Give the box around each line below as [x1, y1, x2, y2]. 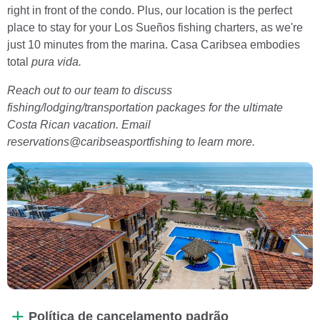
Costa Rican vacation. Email [7, 118, 151, 131]
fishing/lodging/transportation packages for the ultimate [7, 101, 283, 114]
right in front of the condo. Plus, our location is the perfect [7, 4, 292, 16]
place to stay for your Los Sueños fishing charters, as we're [7, 21, 303, 34]
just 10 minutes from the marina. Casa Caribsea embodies [7, 38, 300, 51]
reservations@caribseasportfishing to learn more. [7, 135, 255, 148]
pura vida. [31, 55, 81, 68]
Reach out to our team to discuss [7, 84, 172, 96]
